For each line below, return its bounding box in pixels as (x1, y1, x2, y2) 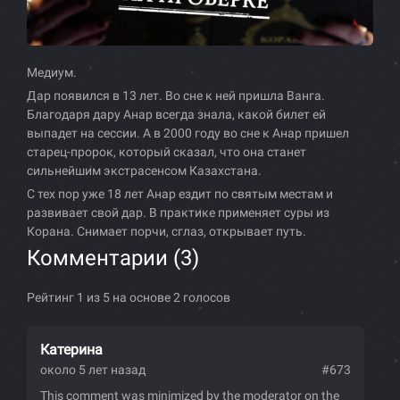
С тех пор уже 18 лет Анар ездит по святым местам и (27, 187, 333, 202)
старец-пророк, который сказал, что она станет (27, 145, 306, 160)
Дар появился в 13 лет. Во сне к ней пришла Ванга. (27, 88, 325, 104)
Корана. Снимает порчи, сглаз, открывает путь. (27, 224, 306, 239)
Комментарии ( (27, 246, 180, 271)
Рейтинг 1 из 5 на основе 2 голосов (27, 290, 230, 305)
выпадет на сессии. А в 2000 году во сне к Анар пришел (27, 126, 349, 141)
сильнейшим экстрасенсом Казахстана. (27, 163, 262, 179)
